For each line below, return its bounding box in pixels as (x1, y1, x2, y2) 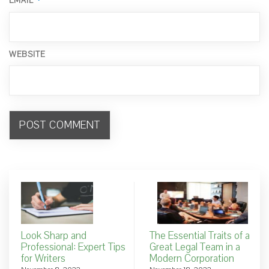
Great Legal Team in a (150, 240, 240, 254)
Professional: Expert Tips (21, 240, 125, 254)
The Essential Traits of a (150, 228, 250, 243)
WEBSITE (9, 49, 46, 60)
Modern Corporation (150, 251, 234, 265)
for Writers (21, 251, 65, 265)
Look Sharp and (21, 228, 86, 243)
